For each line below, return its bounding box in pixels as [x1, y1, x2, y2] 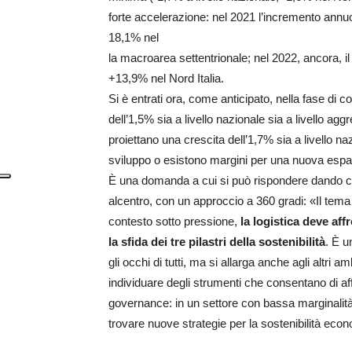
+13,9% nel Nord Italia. [108, 71, 224, 85]
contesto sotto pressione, [108, 214, 240, 228]
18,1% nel [108, 30, 159, 44]
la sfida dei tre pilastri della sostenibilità [108, 234, 325, 248]
